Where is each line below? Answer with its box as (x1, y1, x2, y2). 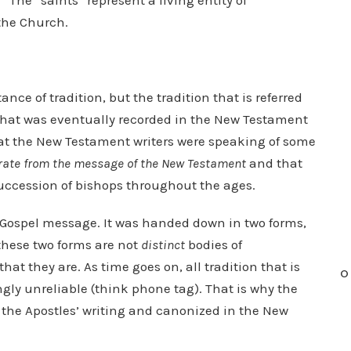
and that (246, 155, 302, 171)
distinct (141, 237, 185, 252)
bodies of (185, 237, 242, 252)
